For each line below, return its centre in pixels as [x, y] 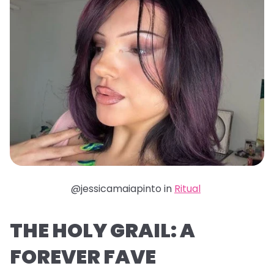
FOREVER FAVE [83, 256]
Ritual [187, 188]
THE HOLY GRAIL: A [102, 230]
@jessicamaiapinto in [123, 188]
